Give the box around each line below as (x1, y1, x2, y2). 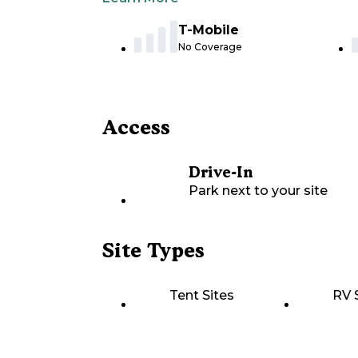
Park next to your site (189, 183, 328, 199)
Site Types (102, 238, 205, 263)
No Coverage (178, 41, 242, 54)
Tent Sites (169, 288, 234, 304)
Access (102, 115, 170, 140)
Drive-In (189, 163, 253, 182)
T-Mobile (178, 22, 239, 38)
